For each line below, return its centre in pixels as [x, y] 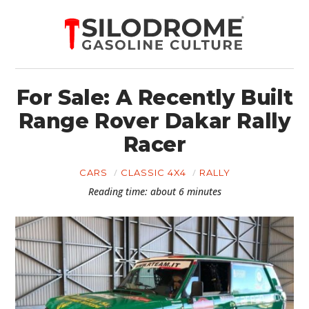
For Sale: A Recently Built [154, 98]
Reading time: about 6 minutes [154, 191]
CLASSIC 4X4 [153, 172]
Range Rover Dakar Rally [154, 121]
